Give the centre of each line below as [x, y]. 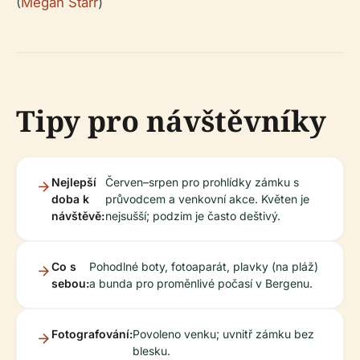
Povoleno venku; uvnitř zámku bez [223, 334]
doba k [70, 199]
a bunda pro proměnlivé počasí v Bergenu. [201, 284]
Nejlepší [74, 182]
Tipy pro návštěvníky [171, 121]
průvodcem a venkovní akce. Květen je [207, 199]
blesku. [151, 351]
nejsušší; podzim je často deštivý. [192, 216]
